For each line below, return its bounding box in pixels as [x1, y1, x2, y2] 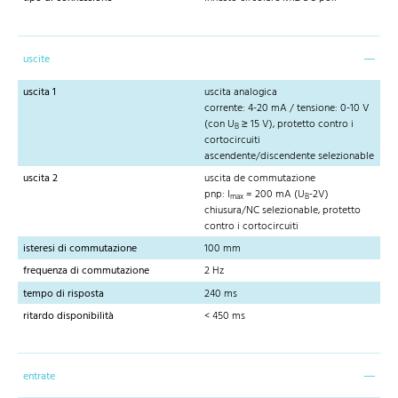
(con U [204, 115, 235, 133]
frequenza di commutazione [23, 262, 149, 281]
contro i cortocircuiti [204, 217, 298, 235]
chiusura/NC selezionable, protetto [204, 201, 361, 219]
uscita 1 [23, 83, 56, 101]
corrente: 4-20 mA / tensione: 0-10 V [204, 99, 370, 117]
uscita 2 [23, 169, 58, 187]
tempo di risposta [23, 284, 104, 303]
